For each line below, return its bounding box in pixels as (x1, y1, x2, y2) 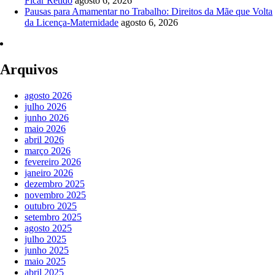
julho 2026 (25, 101, 66, 112)
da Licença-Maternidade (25, 17, 118, 28)
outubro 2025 (25, 200, 77, 211)
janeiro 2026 (25, 167, 73, 178)
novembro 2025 (25, 189, 86, 200)
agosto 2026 (25, 90, 72, 101)
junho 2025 (25, 244, 69, 255)
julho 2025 (25, 233, 66, 244)
